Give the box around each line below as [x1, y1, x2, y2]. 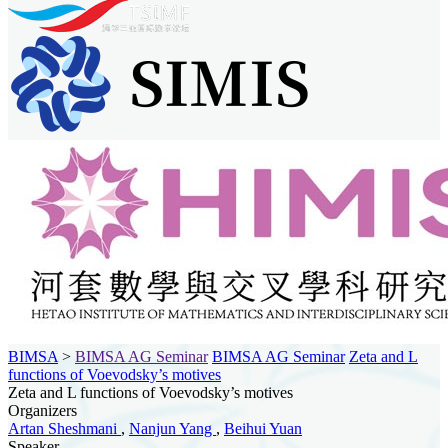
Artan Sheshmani [8, 419, 121, 437]
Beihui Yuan [224, 419, 302, 437]
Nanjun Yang [129, 419, 216, 437]
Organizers [8, 401, 77, 419]
